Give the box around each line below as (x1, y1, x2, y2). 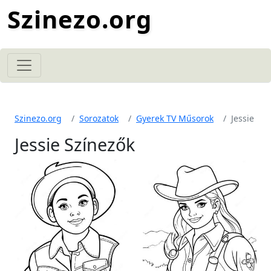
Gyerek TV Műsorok (136, 113, 214, 124)
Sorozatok (79, 113, 119, 124)
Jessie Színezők (15, 132, 135, 156)
